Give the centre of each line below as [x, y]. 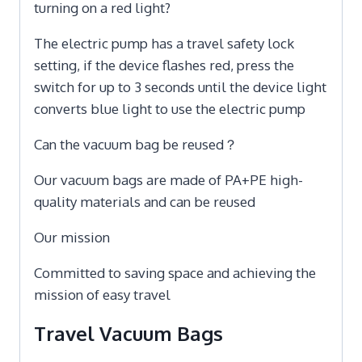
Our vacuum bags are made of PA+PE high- [168, 179]
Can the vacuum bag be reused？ [136, 144]
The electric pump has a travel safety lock [164, 43]
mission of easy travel [102, 294]
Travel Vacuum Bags [128, 333]
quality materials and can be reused [145, 201]
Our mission [72, 237]
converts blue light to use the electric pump [170, 108]
